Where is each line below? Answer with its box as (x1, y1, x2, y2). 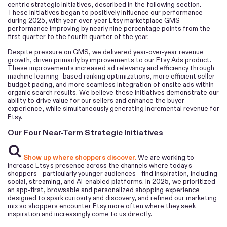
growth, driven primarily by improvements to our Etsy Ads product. (8, 55, 211, 64)
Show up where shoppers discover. (23, 153, 138, 162)
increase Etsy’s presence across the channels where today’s (8, 161, 192, 170)
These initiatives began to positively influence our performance (8, 8, 203, 17)
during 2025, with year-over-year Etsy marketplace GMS (8, 16, 180, 25)
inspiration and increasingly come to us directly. (8, 209, 152, 218)
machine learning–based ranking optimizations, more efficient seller (8, 71, 215, 81)
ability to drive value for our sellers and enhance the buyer (8, 96, 184, 105)
